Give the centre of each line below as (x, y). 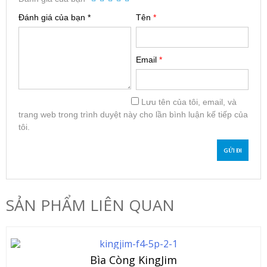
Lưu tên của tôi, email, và (189, 102)
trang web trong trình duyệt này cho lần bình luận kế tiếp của (133, 114)
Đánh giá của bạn (53, 17)
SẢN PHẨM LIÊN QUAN (90, 205)
